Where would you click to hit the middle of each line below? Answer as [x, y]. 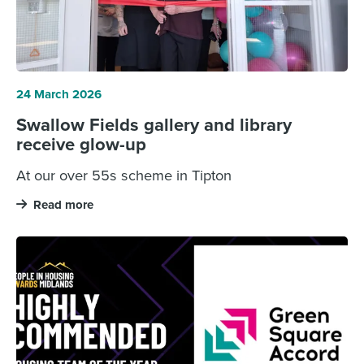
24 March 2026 [58, 95]
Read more [63, 205]
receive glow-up [81, 144]
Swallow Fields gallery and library [154, 125]
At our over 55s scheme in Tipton [123, 175]
